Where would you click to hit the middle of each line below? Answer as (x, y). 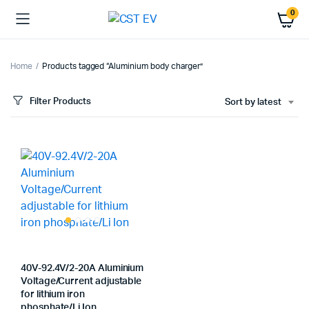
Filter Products (60, 101)
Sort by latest (253, 102)
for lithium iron (53, 295)
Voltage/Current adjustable (81, 281)
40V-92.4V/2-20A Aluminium (82, 268)
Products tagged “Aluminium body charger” (122, 66)
